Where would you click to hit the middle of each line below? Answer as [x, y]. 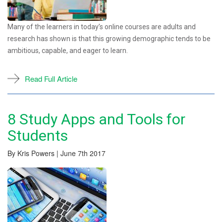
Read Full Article [51, 78]
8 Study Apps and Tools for [96, 119]
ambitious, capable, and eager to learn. [68, 50]
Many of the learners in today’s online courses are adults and [102, 27]
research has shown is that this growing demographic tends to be [109, 38]
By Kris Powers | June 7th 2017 [56, 153]
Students [38, 135]
